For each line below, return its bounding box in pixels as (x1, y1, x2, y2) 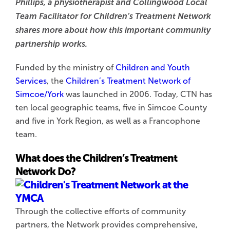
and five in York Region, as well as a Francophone (15, 116, 200, 125)
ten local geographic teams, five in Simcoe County (15, 103, 207, 112)
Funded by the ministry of (15, 63, 116, 72)
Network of (148, 76, 190, 85)
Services (15, 76, 47, 85)
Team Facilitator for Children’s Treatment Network (15, 11, 211, 21)
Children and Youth (116, 63, 190, 72)
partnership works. (15, 39, 87, 48)
